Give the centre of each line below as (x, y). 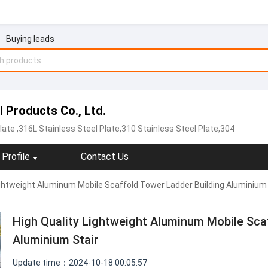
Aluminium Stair (55, 240)
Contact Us (105, 156)
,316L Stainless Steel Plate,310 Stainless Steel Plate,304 (125, 129)
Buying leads (30, 39)
